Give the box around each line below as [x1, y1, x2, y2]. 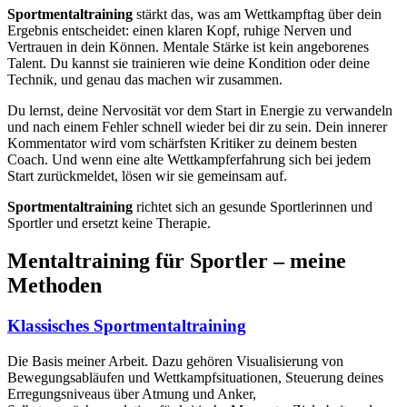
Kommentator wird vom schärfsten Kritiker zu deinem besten [7, 134, 357, 151]
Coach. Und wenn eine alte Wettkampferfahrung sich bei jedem [7, 151, 371, 167]
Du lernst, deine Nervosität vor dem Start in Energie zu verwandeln [7, 102, 392, 118]
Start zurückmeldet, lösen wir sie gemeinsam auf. [7, 167, 287, 184]
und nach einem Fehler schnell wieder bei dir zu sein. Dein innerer [7, 118, 387, 134]
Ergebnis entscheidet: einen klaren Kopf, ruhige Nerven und [7, 22, 352, 38]
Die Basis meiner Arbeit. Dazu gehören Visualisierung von [7, 353, 343, 370]
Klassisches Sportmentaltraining [7, 316, 246, 336]
